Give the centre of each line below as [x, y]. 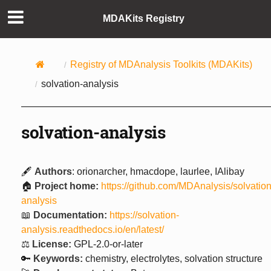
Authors [53, 171]
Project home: [66, 186]
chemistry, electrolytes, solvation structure [172, 258]
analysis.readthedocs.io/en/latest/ [92, 229]
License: [51, 244]
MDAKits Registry [143, 19]
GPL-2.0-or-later [107, 244]
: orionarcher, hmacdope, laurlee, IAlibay [158, 171]
